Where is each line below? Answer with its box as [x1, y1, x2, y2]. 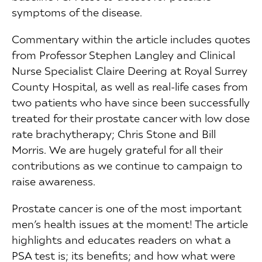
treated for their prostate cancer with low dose [12, 111, 250, 125]
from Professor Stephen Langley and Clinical [12, 48, 235, 62]
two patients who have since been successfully [12, 95, 250, 109]
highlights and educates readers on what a [12, 233, 231, 247]
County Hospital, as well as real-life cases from [12, 80, 248, 94]
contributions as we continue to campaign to [12, 158, 242, 173]
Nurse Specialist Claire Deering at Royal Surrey [12, 64, 247, 78]
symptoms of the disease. [12, 5, 142, 19]
